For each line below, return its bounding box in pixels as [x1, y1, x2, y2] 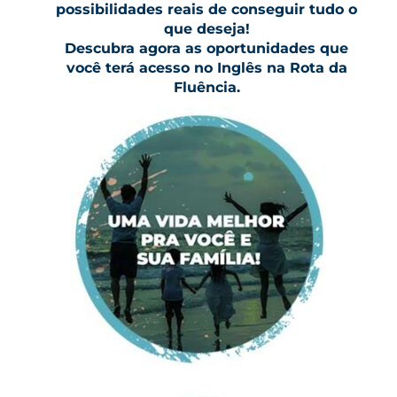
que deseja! [163, 20, 250, 37]
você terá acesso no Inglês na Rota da [66, 59, 347, 76]
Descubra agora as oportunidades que [65, 40, 348, 57]
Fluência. [173, 79, 240, 96]
